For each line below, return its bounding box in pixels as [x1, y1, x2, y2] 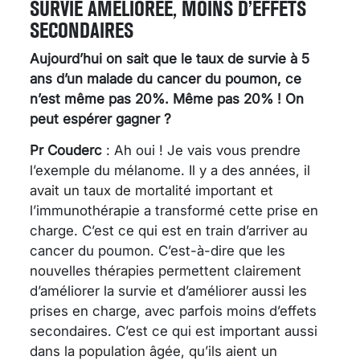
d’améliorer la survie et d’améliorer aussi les [30, 282, 307, 299]
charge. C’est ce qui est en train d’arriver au [30, 222, 308, 239]
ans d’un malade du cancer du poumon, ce [30, 70, 301, 87]
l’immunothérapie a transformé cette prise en [30, 202, 318, 219]
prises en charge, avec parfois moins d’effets [30, 302, 317, 319]
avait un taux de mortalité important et [30, 182, 273, 198]
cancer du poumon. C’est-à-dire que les [30, 242, 285, 259]
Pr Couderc [30, 141, 102, 158]
